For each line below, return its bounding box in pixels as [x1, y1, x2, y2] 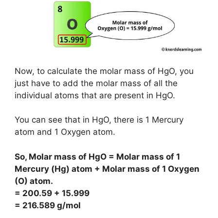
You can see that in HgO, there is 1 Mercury [15, 115, 183, 125]
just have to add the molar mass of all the [15, 78, 178, 88]
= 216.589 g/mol [15, 200, 81, 210]
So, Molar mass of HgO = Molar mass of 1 [15, 151, 180, 162]
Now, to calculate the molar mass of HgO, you [15, 66, 194, 76]
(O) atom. [15, 176, 53, 186]
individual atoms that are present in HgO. [15, 90, 175, 100]
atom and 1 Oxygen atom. [15, 127, 115, 137]
